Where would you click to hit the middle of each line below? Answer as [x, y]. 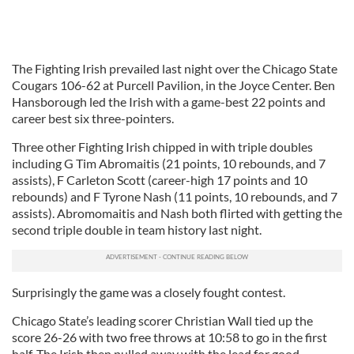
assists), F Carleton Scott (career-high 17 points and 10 [160, 180]
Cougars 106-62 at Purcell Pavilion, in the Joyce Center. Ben [173, 85]
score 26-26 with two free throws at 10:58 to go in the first [169, 337]
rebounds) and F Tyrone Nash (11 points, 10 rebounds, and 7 [175, 196]
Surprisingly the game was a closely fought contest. [149, 292]
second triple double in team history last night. [137, 230]
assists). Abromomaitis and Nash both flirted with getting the [177, 213]
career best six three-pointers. [93, 118]
